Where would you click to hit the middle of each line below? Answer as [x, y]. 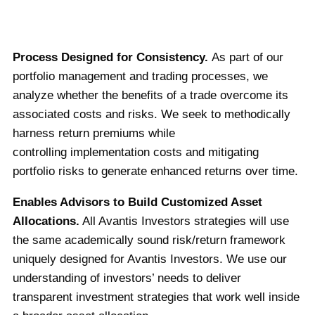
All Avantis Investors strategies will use [185, 221]
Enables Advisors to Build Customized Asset [138, 202]
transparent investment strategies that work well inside [156, 297]
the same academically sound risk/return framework [149, 240]
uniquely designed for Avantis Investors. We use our [150, 259]
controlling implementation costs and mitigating [136, 153]
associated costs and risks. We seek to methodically [152, 115]
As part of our [246, 58]
